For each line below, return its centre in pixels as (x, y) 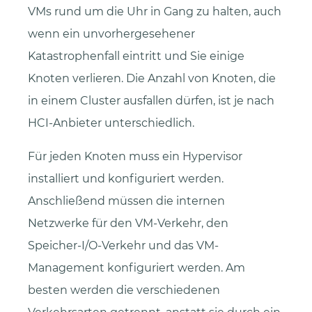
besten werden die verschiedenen (124, 290)
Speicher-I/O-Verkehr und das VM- (123, 245)
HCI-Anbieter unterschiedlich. (111, 123)
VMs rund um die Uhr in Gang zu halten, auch (155, 11)
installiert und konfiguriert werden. (126, 178)
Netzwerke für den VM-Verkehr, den (128, 223)
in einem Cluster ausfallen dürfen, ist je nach (151, 100)
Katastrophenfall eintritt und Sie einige (136, 56)
